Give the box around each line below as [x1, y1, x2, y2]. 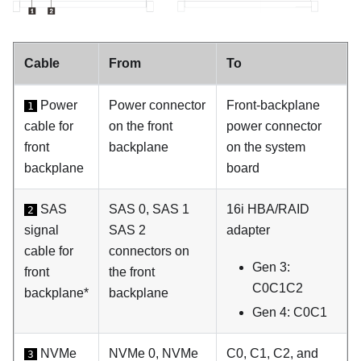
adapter [226, 222, 270, 237]
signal [24, 222, 59, 237]
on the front [109, 118, 172, 133]
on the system [226, 139, 305, 154]
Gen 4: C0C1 [252, 305, 327, 319]
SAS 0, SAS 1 [109, 201, 189, 216]
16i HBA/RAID [226, 201, 309, 216]
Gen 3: [252, 259, 290, 274]
